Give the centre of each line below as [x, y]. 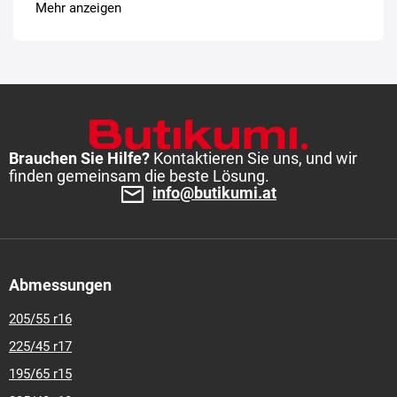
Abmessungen [60, 285]
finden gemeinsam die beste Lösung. [139, 176]
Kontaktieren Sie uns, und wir [255, 158]
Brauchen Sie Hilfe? [81, 158]
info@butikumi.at [214, 193]
